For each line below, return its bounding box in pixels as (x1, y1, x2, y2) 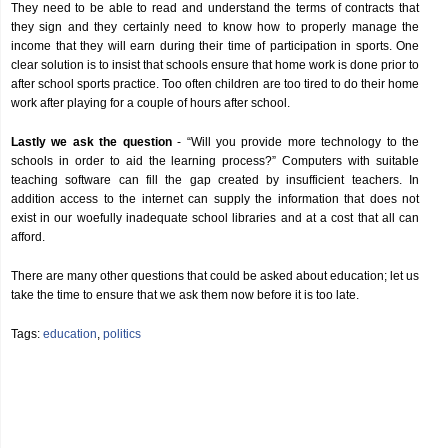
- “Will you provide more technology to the (177, 135, 420, 149)
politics (103, 327, 141, 341)
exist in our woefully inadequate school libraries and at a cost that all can (11, 211, 419, 225)
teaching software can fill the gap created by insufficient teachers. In (11, 173, 419, 187)
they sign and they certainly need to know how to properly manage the (11, 20, 419, 34)
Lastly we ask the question (11, 135, 178, 149)
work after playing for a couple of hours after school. (11, 96, 290, 110)
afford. (11, 230, 45, 244)
